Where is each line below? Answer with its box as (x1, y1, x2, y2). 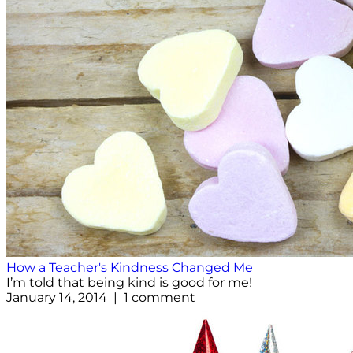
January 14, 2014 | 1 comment (6, 290, 195, 306)
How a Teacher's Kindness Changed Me (6, 260, 253, 276)
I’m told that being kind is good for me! (6, 275, 252, 291)
